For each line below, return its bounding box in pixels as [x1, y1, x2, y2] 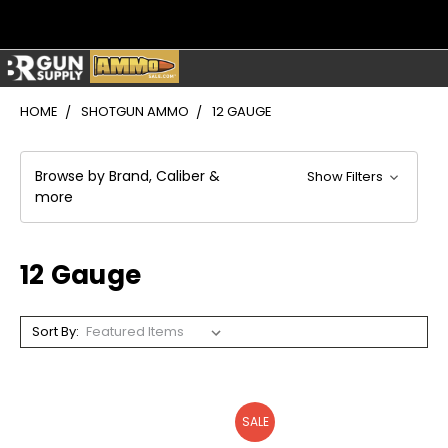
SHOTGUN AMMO [81, 102, 189, 122]
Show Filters [307, 167, 387, 187]
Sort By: [31, 322, 79, 342]
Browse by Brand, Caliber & [35, 166, 220, 187]
